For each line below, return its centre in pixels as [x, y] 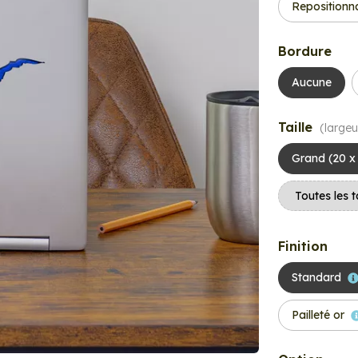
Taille [297, 127]
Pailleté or [318, 315]
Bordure [305, 51]
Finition [303, 246]
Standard [316, 277]
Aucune [312, 82]
